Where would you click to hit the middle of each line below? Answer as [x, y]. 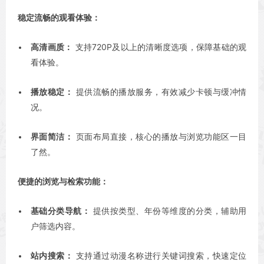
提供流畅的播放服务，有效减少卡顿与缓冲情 [160, 92]
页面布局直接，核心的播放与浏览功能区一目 [160, 136]
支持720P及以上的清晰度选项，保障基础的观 [159, 47]
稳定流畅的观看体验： [59, 17]
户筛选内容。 [55, 226]
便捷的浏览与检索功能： [63, 181]
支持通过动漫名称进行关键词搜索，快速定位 [160, 255]
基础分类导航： [61, 211]
